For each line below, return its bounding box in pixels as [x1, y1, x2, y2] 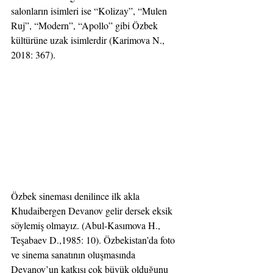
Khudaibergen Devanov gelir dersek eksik [11, 204, 175, 217]
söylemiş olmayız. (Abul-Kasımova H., [11, 218, 163, 232]
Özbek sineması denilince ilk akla [11, 189, 142, 202]
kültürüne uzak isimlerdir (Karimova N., [11, 34, 167, 47]
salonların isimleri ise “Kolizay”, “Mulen [11, 4, 169, 18]
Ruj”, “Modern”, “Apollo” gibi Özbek [11, 19, 160, 32]
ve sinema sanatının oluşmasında [11, 247, 138, 261]
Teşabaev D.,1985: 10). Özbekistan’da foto [11, 233, 177, 246]
